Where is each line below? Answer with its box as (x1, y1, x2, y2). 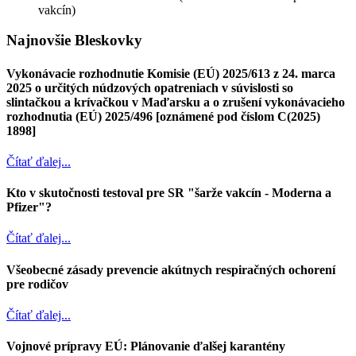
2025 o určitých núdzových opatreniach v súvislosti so (6, 80, 293, 95)
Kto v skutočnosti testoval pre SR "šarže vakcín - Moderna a (6, 186, 331, 200)
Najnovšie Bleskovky (6, 32, 142, 49)
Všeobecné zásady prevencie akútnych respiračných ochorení (6, 262, 335, 277)
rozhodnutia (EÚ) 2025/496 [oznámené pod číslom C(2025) (6, 109, 320, 123)
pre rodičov (6, 277, 68, 291)
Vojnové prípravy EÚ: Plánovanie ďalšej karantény (6, 339, 285, 354)
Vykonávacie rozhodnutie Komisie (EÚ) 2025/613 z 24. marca (6, 66, 335, 80)
